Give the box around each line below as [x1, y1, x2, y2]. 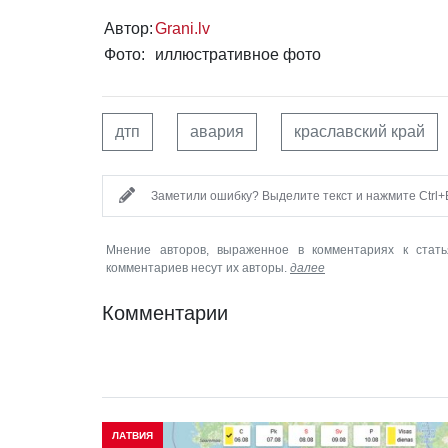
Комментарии [102, 302, 228, 325]
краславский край [294, 123, 425, 141]
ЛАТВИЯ [112, 430, 153, 442]
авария [190, 123, 244, 141]
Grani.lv [155, 20, 210, 38]
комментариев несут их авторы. [106, 261, 290, 276]
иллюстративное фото [155, 46, 321, 64]
